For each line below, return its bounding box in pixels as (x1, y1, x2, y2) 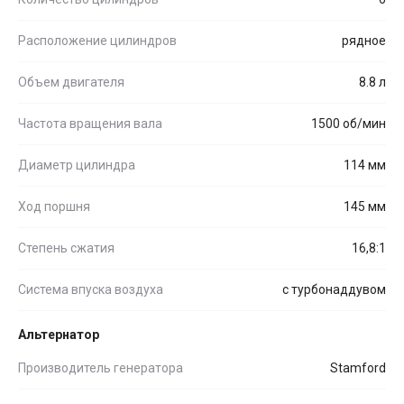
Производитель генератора (18, 360, 183, 375)
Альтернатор (18, 326, 99, 342)
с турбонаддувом (282, 281, 386, 297)
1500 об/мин (311, 115, 386, 131)
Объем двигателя (18, 74, 124, 89)
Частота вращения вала (18, 115, 162, 131)
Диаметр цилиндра (18, 157, 135, 172)
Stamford (330, 360, 386, 375)
